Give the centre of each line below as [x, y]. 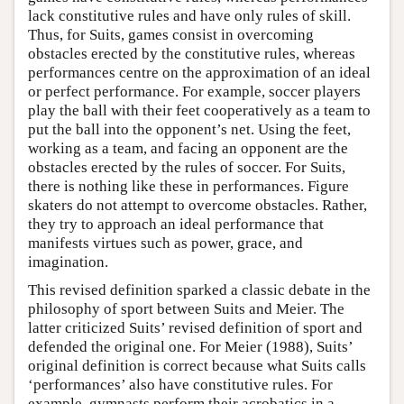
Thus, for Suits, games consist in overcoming [171, 34]
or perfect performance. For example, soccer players [194, 91]
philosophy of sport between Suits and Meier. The [186, 308]
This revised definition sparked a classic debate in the [199, 289]
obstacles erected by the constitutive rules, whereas [192, 53]
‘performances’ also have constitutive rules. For [180, 384]
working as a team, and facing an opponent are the [188, 148]
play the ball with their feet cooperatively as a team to [199, 110]
